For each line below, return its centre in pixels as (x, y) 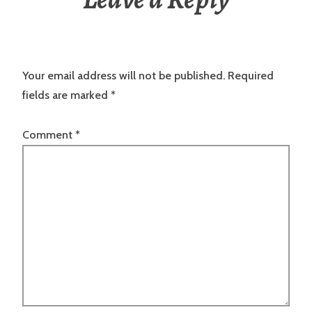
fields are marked (67, 95)
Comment (49, 134)
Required (251, 76)
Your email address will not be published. (124, 76)
